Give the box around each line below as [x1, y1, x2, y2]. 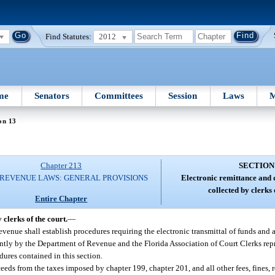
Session [168, 90, 198, 101]
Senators [34, 90, 69, 101]
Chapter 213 [41, 161, 82, 171]
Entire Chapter [35, 193, 88, 203]
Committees [95, 90, 144, 101]
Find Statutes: [45, 31, 92, 41]
